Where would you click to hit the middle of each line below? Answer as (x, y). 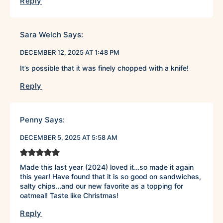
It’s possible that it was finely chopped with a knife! (104, 68)
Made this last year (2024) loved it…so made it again (107, 167)
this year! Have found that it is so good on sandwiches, (111, 177)
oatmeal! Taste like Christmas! (69, 196)
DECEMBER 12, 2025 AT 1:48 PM (70, 53)
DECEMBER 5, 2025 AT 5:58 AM (69, 138)
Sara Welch (41, 35)
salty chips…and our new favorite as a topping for (102, 186)
